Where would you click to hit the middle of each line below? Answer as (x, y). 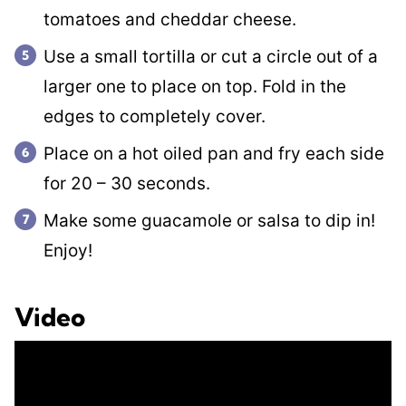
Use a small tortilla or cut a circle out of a (211, 57)
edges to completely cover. (155, 117)
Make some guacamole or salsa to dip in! (209, 221)
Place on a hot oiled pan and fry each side (214, 154)
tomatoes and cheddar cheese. (170, 20)
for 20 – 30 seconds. (127, 184)
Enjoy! (68, 251)
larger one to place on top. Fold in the (195, 87)
